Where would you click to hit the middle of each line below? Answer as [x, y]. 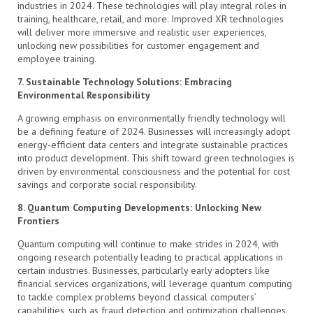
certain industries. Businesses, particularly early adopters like [144, 270]
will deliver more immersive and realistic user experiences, [142, 32]
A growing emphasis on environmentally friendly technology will [152, 118]
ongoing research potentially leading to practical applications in [150, 257]
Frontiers [38, 220]
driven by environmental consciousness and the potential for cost [154, 171]
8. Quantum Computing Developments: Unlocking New [139, 207]
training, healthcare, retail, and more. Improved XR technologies [151, 19]
